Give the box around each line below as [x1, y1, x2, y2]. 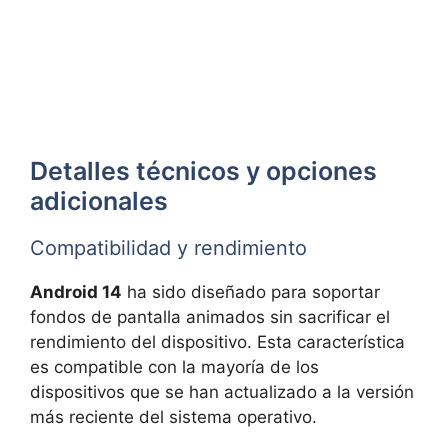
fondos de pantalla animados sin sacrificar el [30, 306, 390, 327]
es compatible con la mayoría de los [30, 356, 319, 377]
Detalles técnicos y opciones [30, 155, 377, 186]
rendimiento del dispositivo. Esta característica [30, 331, 405, 352]
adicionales [30, 185, 168, 216]
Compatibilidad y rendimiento [30, 235, 307, 260]
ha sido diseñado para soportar [122, 281, 380, 302]
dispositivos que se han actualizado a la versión [30, 381, 414, 402]
